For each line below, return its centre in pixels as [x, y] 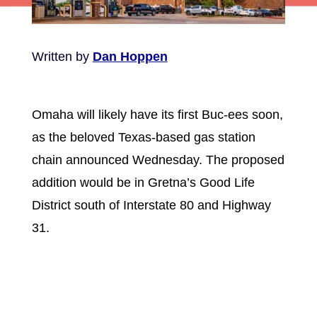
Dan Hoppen [130, 56]
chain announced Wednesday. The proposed [158, 160]
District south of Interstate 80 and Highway [151, 205]
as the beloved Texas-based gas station [143, 137]
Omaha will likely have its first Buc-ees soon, [157, 114]
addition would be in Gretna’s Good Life [143, 182]
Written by [62, 56]
